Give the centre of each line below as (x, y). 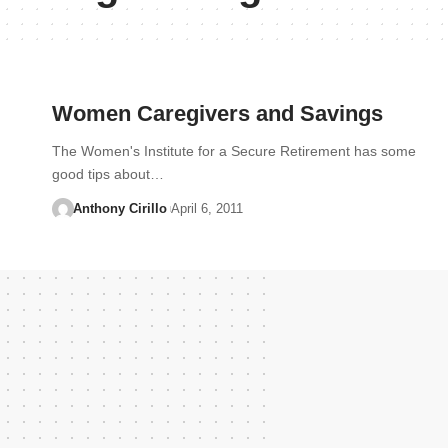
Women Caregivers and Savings (217, 113)
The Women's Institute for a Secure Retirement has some (234, 151)
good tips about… (108, 174)
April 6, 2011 (206, 208)
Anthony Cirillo (119, 208)
